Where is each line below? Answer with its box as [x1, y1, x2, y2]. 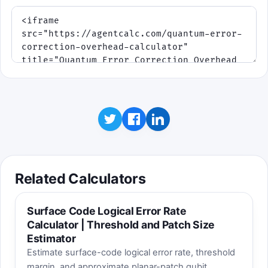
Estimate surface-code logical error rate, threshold [26, 247, 235, 258]
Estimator [26, 232, 76, 245]
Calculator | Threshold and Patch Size [26, 218, 215, 232]
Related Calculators [15, 170, 146, 188]
